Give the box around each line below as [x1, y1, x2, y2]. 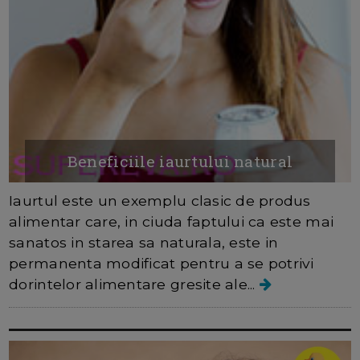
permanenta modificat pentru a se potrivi [9, 254, 314, 272]
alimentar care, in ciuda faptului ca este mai [9, 212, 334, 230]
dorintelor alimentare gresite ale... [9, 275, 260, 292]
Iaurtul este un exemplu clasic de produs [9, 191, 311, 209]
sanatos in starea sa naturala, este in [9, 233, 279, 251]
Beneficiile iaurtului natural [67, 150, 293, 171]
